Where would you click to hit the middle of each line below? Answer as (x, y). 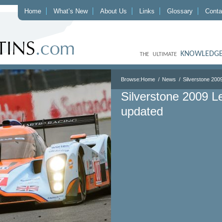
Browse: (131, 79)
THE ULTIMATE (160, 55)
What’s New (71, 11)
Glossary (180, 11)
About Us (113, 11)
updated (142, 111)
